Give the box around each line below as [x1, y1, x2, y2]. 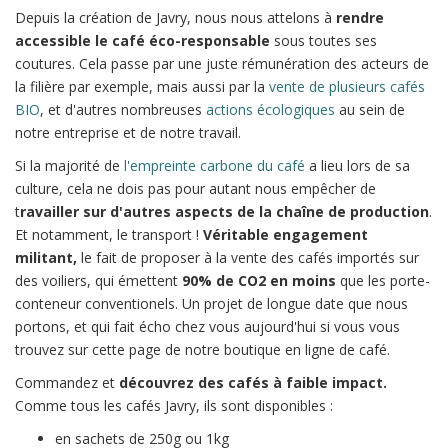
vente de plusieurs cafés [269, 77, 425, 97]
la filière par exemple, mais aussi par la [15, 77, 269, 97]
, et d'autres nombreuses [40, 100, 206, 120]
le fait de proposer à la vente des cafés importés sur [77, 248, 419, 268]
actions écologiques [206, 100, 335, 120]
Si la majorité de [15, 156, 124, 176]
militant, [15, 248, 77, 268]
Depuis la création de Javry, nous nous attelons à [15, 8, 336, 28]
